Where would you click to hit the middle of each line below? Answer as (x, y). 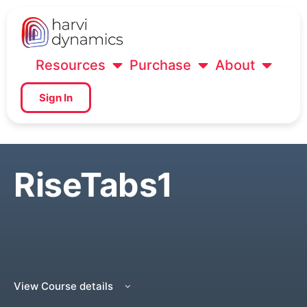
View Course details (65, 286)
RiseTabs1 (93, 185)
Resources (70, 65)
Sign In (56, 98)
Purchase (160, 65)
